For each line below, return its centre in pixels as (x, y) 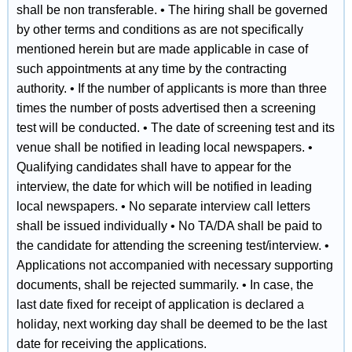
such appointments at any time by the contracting (151, 69)
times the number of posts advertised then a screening (166, 108)
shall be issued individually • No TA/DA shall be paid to (169, 226)
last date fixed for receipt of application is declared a (160, 304)
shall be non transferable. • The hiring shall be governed (172, 10)
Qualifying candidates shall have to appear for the (154, 167)
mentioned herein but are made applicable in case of (162, 49)
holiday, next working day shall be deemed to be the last (171, 324)
